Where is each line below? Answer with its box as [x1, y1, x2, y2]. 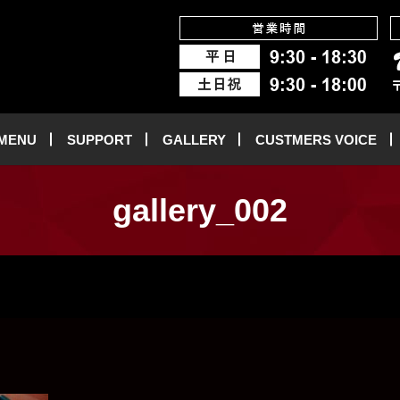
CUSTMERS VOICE [255, 131, 378, 147]
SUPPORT [66, 131, 132, 147]
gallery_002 [112, 191, 287, 229]
